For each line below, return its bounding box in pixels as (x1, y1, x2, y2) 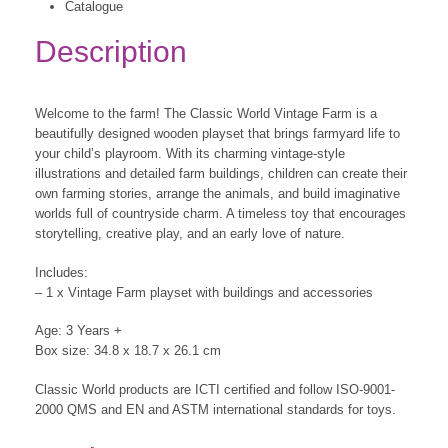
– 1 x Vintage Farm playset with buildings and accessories (35, 284, 373, 300)
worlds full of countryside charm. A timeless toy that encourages (35, 206, 406, 222)
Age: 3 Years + (35, 323, 122, 339)
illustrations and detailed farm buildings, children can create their (35, 166, 407, 182)
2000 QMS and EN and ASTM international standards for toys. (35, 401, 396, 417)
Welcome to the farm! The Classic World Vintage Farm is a (35, 106, 377, 122)
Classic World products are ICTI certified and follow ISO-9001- (35, 381, 395, 397)
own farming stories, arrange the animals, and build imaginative (35, 186, 400, 202)
